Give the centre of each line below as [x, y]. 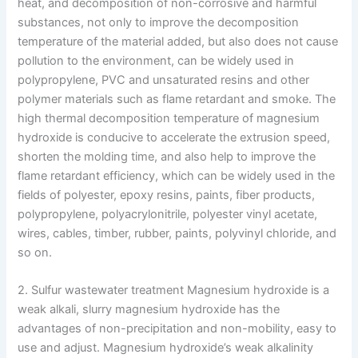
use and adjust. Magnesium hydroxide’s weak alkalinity [166, 347]
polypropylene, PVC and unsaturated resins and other [164, 80]
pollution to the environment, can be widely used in [156, 60]
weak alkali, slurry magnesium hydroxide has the [149, 309]
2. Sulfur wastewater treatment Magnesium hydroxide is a [174, 290]
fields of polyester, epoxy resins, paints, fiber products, [167, 195]
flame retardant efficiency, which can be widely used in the [177, 175]
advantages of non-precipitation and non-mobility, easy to [177, 328]
